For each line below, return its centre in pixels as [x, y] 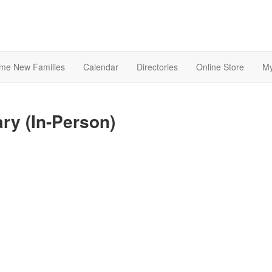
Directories [157, 67]
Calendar [101, 67]
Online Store [220, 67]
